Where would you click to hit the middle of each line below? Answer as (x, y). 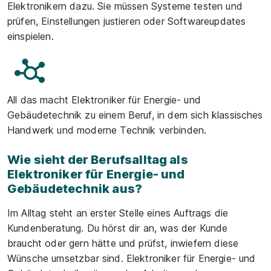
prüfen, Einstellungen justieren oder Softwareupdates (127, 21)
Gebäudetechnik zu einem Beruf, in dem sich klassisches (135, 115)
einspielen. (31, 36)
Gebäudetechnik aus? (75, 189)
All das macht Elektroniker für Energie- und (104, 100)
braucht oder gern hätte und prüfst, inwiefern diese (123, 243)
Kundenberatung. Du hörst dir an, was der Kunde (118, 228)
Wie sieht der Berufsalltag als (98, 160)
